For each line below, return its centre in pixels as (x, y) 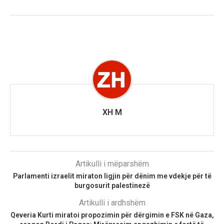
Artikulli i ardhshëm (112, 203)
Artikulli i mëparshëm (112, 164)
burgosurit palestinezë (112, 186)
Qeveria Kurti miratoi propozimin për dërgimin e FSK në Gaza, (112, 215)
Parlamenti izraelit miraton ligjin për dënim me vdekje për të (112, 176)
